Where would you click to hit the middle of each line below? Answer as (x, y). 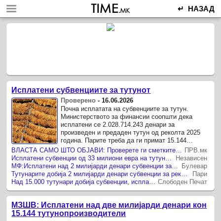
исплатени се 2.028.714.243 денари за (118, 124)
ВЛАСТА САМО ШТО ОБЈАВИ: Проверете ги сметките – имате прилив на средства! (179, 150)
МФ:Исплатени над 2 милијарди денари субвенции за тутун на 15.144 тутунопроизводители (175, 166)
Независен (192, 158)
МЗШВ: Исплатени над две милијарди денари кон (109, 205)
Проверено (78, 100)
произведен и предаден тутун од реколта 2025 (131, 132)
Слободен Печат (183, 182)
